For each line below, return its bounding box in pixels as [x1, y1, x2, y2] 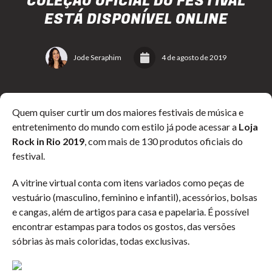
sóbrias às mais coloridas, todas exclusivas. [12, 235, 189, 246]
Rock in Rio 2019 [12, 135, 84, 147]
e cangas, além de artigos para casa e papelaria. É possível [12, 206, 249, 217]
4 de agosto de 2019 [161, 53, 226, 62]
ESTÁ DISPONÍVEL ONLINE [44, 8, 228, 30]
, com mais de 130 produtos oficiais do [84, 135, 243, 147]
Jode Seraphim [73, 53, 121, 62]
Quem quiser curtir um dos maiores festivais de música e [12, 106, 243, 118]
